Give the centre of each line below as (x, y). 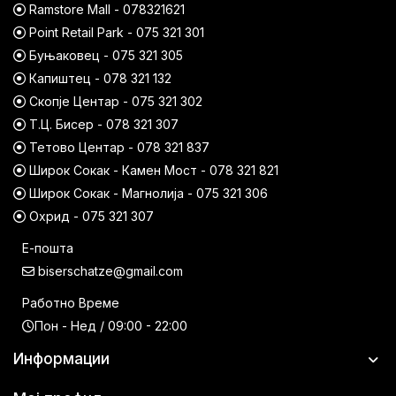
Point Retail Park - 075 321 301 (115, 33)
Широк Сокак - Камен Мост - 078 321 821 (152, 171)
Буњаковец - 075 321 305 (104, 56)
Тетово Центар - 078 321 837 (118, 148)
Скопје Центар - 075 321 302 (114, 102)
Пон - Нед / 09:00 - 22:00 (111, 326)
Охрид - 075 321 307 (90, 217)
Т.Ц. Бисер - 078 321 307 (102, 125)
